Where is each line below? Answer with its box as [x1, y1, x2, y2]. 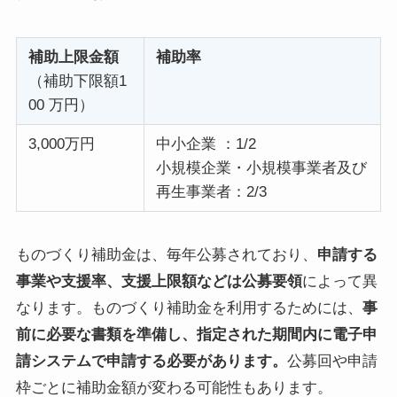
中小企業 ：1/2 [155, 136, 256, 153]
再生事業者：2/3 [155, 183, 267, 201]
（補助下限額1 [27, 73, 127, 90]
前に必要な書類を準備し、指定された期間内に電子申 [15, 326, 378, 344]
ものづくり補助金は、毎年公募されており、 [15, 246, 317, 264]
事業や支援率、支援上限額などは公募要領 [15, 273, 302, 291]
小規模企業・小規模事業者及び [155, 160, 367, 177]
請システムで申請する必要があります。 [15, 353, 287, 370]
